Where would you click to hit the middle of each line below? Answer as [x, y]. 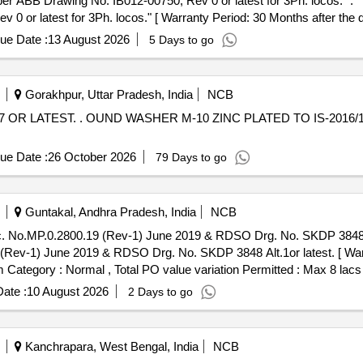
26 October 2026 [92, 157]
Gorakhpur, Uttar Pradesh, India [107, 94]
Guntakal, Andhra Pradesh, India [109, 212]
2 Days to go [160, 292]
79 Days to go [191, 157]
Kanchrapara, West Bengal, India [110, 346]
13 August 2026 [88, 39]
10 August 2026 [67, 291]
